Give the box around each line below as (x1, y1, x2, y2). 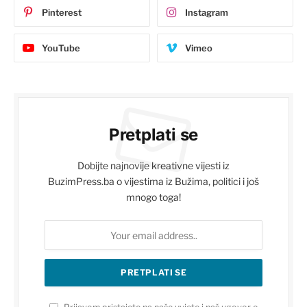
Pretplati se (108, 125, 199, 145)
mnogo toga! (126, 191, 181, 204)
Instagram (185, 7, 228, 19)
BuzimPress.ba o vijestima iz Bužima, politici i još (48, 175, 259, 188)
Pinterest (42, 7, 82, 19)
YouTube (42, 42, 80, 54)
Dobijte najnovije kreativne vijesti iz (77, 160, 230, 172)
